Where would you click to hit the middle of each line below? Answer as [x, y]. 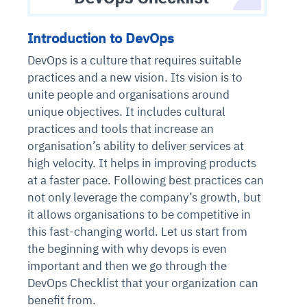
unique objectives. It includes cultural [126, 111]
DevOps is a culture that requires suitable [134, 60]
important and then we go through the [127, 266]
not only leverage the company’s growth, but [144, 197]
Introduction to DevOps [101, 38]
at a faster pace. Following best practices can [146, 180]
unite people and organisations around [128, 94]
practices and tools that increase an [121, 128]
